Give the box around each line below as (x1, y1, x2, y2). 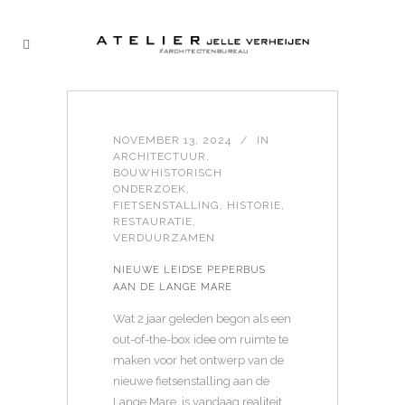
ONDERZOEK (113, 183, 186, 195)
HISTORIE (227, 199, 281, 212)
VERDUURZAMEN (113, 231, 215, 244)
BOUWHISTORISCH (113, 166, 222, 179)
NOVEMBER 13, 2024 (113, 134, 231, 146)
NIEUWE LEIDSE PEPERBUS (113, 264, 266, 276)
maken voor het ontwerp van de (113, 353, 284, 367)
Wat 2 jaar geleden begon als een (113, 312, 291, 325)
